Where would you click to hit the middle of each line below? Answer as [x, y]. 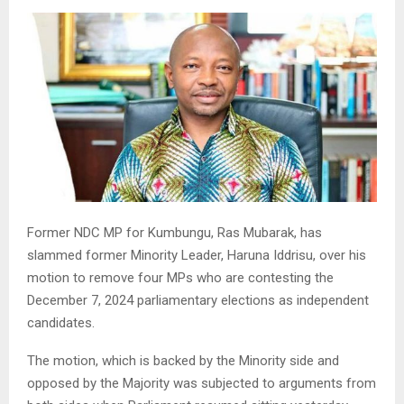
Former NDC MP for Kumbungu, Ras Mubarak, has [174, 233]
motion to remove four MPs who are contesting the [180, 278]
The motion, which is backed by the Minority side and [183, 361]
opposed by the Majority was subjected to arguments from [202, 384]
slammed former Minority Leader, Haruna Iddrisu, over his [197, 256]
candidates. [61, 323]
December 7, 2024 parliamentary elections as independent [198, 301]
